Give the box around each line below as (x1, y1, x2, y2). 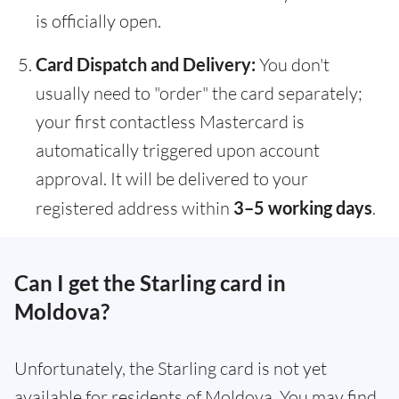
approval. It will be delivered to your (36, 167, 308, 191)
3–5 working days (233, 197, 372, 219)
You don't (256, 53, 330, 77)
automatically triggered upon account (36, 139, 320, 162)
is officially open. (36, 10, 161, 33)
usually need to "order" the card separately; (36, 82, 362, 105)
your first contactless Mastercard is (36, 110, 305, 134)
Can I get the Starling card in (14, 270, 286, 297)
